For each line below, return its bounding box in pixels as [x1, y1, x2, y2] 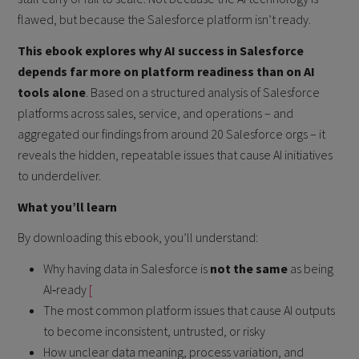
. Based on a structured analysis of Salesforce [86, 83, 321, 100]
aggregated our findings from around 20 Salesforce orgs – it [18, 125, 326, 142]
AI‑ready [43, 281, 90, 298]
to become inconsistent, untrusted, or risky [43, 323, 266, 340]
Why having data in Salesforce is [43, 260, 211, 277]
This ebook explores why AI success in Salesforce [18, 42, 305, 58]
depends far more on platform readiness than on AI [18, 63, 316, 79]
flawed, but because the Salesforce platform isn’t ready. [18, 11, 312, 27]
